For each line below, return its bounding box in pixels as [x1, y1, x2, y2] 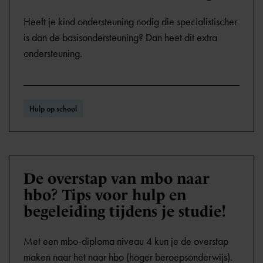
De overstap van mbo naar [23, 170, 210, 187]
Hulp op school [29, 103, 77, 114]
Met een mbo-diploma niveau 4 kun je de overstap [23, 235, 228, 248]
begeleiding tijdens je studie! [23, 203, 226, 220]
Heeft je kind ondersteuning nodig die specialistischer [23, 15, 237, 28]
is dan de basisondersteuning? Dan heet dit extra [23, 31, 217, 44]
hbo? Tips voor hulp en [23, 186, 186, 204]
